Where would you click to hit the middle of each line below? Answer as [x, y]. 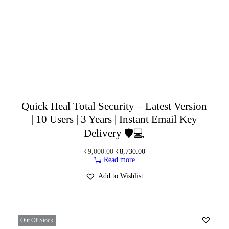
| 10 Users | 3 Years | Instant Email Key [114, 119]
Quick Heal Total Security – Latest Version [114, 106]
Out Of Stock [37, 220]
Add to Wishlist [121, 176]
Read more [119, 159]
